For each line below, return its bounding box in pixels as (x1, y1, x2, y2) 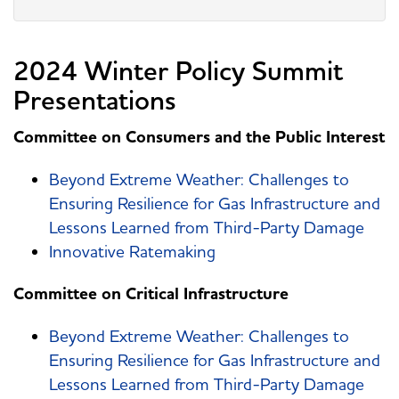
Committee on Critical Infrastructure (13, 282, 289, 306)
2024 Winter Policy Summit (13, 54, 343, 89)
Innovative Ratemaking (49, 240, 216, 263)
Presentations (13, 84, 176, 118)
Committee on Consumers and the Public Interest (13, 126, 385, 150)
